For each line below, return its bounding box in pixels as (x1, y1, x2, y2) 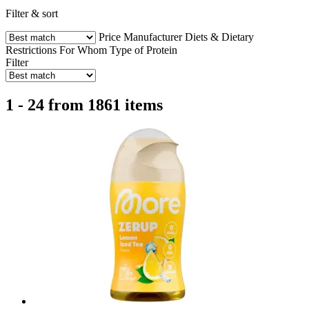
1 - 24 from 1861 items (6, 95, 163, 114)
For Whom (59, 43, 107, 56)
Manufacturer (123, 30, 182, 43)
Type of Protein (110, 43, 177, 56)
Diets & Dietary (185, 30, 254, 43)
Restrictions (6, 43, 57, 56)
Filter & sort (6, 7, 58, 19)
